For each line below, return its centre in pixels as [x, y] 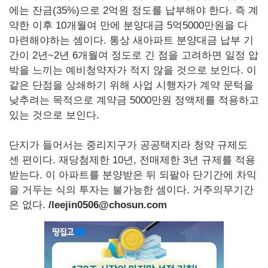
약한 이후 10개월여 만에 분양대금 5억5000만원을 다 [128, 26]
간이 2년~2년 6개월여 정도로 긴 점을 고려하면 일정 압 [134, 56]
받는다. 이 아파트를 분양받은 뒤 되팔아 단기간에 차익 [133, 175]
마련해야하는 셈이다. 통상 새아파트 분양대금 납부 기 [131, 41]
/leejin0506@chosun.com [108, 205]
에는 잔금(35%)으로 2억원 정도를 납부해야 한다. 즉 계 [134, 11]
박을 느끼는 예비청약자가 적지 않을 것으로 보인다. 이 [133, 71]
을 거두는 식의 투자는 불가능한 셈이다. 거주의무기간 [131, 190]
